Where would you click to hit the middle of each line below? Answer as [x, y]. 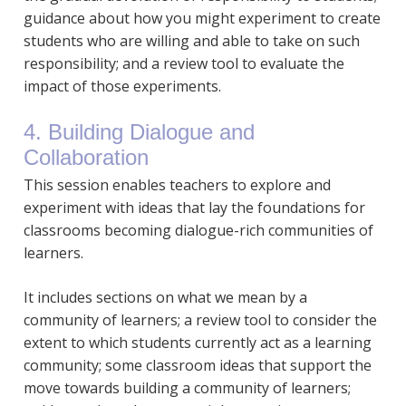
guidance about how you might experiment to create [202, 19]
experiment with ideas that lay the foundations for [194, 208]
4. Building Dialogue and [139, 132]
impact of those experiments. [122, 87]
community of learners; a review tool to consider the [200, 320]
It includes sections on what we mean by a [165, 298]
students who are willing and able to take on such [191, 41]
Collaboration [86, 158]
